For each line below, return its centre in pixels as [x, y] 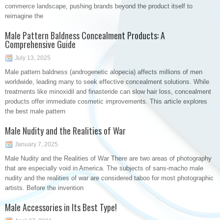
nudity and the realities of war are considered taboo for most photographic [109, 178]
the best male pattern [35, 111]
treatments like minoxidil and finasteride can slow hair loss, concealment [108, 92]
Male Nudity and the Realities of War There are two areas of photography [108, 158]
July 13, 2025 [33, 58]
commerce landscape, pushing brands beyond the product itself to [99, 6]
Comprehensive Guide [40, 44]
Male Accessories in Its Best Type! [61, 207]
